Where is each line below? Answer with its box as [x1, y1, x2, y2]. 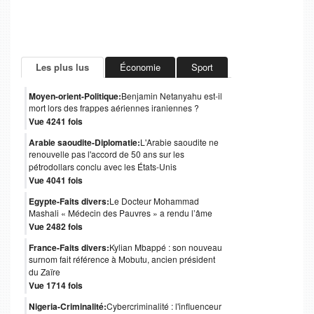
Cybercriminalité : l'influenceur [107, 300, 221, 313]
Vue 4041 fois [29, 174, 83, 187]
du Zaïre [29, 266, 60, 280]
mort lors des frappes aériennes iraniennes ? [29, 102, 199, 116]
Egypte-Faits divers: [29, 195, 109, 208]
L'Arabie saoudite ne [140, 136, 219, 149]
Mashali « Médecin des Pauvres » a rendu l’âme [29, 207, 212, 221]
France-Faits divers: [29, 241, 109, 254]
